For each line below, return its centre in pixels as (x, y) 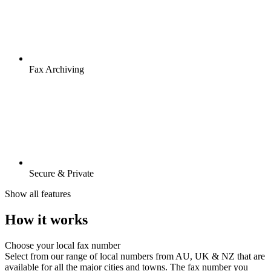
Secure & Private (61, 174)
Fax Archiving (57, 70)
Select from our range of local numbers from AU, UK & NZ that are (135, 256)
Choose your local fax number (63, 245)
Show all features (38, 194)
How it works (46, 220)
